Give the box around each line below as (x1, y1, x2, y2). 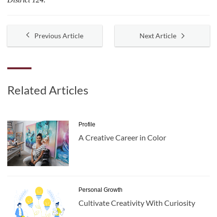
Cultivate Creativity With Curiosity (78, 198, 195, 208)
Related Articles (7, 83, 88, 97)
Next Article (139, 31, 177, 40)
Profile (78, 121, 95, 128)
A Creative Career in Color (78, 133, 166, 142)
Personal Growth (78, 186, 123, 194)
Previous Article (34, 31, 84, 40)
